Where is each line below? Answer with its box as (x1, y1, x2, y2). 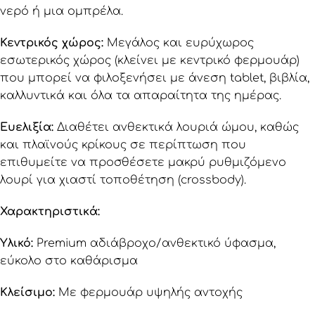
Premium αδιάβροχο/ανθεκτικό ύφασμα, (33, 237, 276, 250)
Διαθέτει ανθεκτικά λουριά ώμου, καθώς (53, 121, 299, 134)
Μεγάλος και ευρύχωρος (103, 37, 254, 49)
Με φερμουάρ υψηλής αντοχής (55, 286, 243, 299)
